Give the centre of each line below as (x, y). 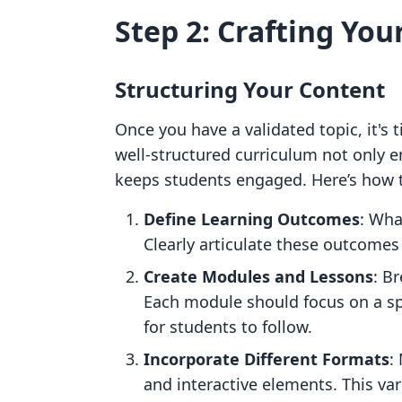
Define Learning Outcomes (252, 219)
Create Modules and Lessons (258, 276)
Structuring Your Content (250, 89)
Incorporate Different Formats (267, 359)
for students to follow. (228, 327)
